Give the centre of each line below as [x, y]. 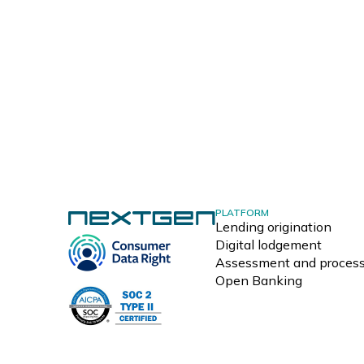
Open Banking [258, 280]
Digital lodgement [268, 245]
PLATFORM [242, 212]
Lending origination [273, 227]
